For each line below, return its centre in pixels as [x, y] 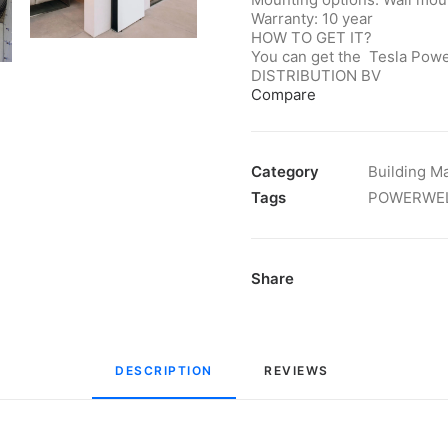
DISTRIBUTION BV [316, 75]
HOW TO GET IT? [311, 37]
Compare [283, 94]
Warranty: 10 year [312, 18]
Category [285, 171]
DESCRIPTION [164, 370]
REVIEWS [298, 370]
